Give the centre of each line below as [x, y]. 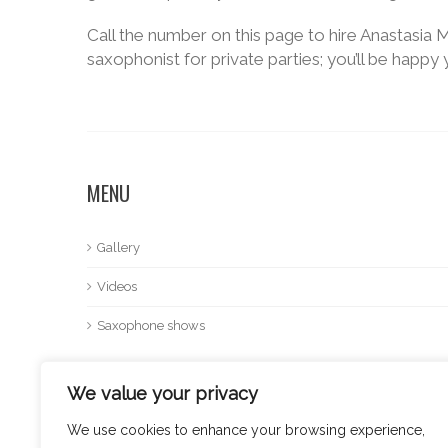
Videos [117, 286]
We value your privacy [162, 393]
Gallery [118, 247]
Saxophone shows [151, 325]
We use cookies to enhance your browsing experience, [246, 430]
